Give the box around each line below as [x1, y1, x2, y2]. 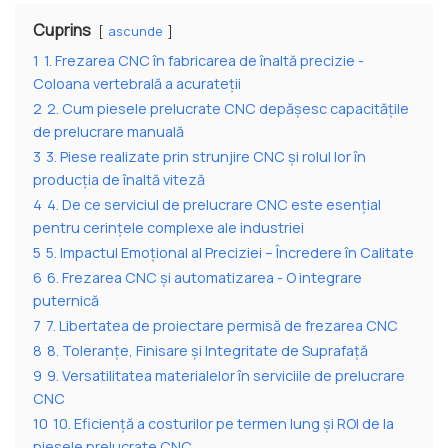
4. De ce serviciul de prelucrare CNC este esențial [47, 195, 381, 215]
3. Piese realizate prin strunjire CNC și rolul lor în [46, 147, 366, 167]
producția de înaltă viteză [33, 170, 205, 190]
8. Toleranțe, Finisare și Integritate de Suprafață [47, 341, 368, 361]
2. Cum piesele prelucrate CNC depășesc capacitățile [47, 99, 409, 119]
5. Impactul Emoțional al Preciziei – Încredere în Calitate [46, 243, 414, 263]
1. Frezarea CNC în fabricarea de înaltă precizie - [44, 51, 364, 71]
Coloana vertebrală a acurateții [33, 74, 241, 94]
